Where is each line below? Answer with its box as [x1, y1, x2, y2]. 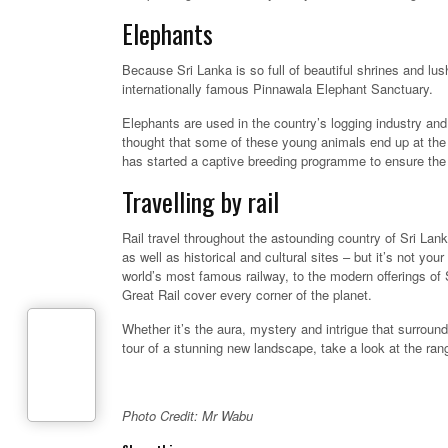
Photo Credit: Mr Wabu [122, 406, 253, 426]
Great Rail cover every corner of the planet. [122, 285, 372, 305]
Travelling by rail [122, 182, 279, 222]
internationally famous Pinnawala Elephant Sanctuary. [122, 79, 433, 99]
